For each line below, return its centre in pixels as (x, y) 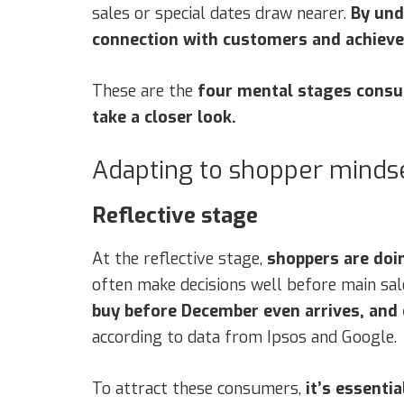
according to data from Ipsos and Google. (244, 337)
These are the (145, 91)
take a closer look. (164, 117)
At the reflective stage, (179, 258)
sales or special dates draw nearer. (221, 13)
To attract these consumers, (197, 388)
